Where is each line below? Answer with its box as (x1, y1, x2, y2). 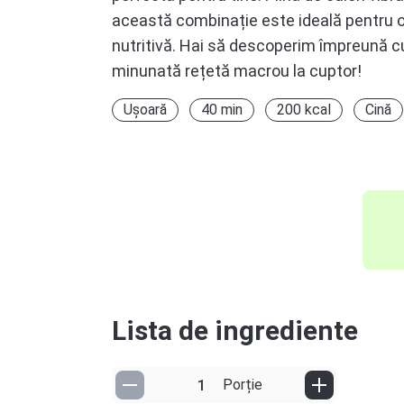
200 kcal (277, 101, 331, 119)
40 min (201, 101, 243, 119)
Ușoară (124, 101, 167, 119)
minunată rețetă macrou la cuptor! (112, 61, 362, 81)
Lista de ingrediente (112, 315, 358, 347)
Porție (223, 376, 262, 394)
